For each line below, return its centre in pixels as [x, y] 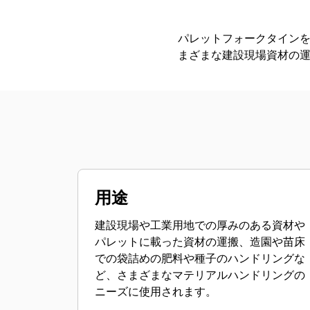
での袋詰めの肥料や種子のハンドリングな [200, 258]
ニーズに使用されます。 [156, 291]
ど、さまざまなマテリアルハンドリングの [200, 275]
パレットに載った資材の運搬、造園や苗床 [200, 241]
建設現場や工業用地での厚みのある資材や [200, 225]
